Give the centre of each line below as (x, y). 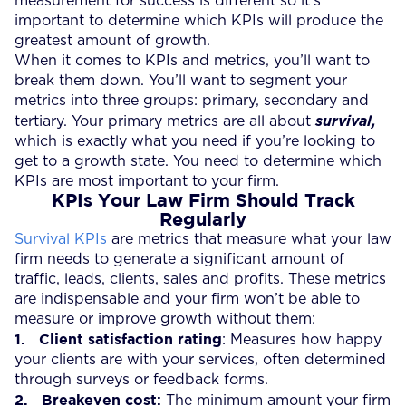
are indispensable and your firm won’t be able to (187, 299)
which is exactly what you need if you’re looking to (195, 141)
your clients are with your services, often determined (200, 359)
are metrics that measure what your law (249, 239)
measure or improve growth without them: (165, 319)
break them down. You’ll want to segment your (181, 80)
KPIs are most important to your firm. (147, 181)
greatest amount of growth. (112, 40)
